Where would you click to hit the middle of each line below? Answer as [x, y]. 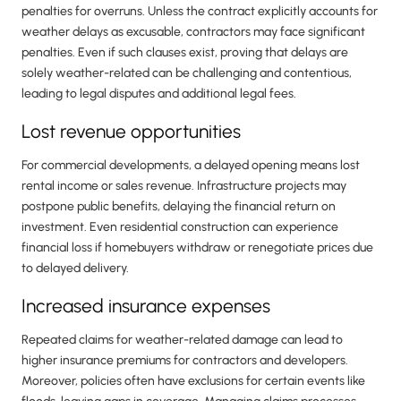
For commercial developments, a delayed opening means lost [191, 166]
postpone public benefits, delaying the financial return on [179, 207]
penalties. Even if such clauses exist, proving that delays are [185, 53]
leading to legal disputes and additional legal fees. [159, 94]
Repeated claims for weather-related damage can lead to [182, 340]
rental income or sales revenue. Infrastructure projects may [184, 186]
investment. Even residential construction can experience [180, 227]
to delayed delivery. [75, 269]
